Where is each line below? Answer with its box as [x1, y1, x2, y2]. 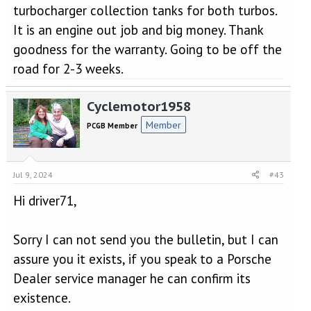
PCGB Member [86, 121, 137, 131]
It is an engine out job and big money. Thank [12, 21, 263, 38]
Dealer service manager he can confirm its [12, 270, 251, 287]
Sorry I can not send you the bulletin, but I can [12, 231, 278, 248]
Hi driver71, [12, 192, 77, 209]
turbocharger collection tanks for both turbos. [12, 1, 277, 19]
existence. [12, 289, 71, 306]
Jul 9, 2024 [12, 169, 53, 180]
